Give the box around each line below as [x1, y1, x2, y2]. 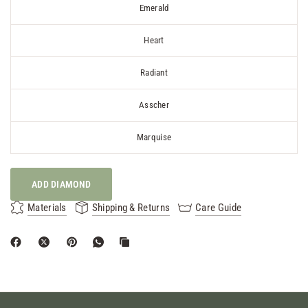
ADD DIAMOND [32, 179, 91, 190]
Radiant [140, 67, 168, 78]
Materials [27, 201, 67, 214]
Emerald [139, 3, 169, 13]
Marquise [136, 132, 172, 142]
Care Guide [195, 201, 242, 214]
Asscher [139, 100, 169, 110]
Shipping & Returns [91, 201, 170, 214]
